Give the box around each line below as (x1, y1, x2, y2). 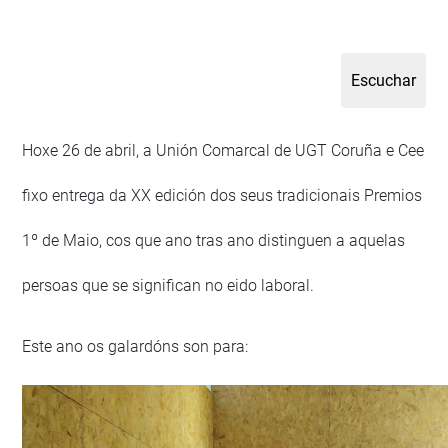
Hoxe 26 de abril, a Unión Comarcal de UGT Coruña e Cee (22, 141, 425, 161)
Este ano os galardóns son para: (22, 337, 249, 357)
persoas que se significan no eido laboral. (22, 276, 315, 296)
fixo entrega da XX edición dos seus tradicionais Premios (22, 186, 423, 206)
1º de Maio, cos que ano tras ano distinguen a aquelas (22, 231, 406, 251)
